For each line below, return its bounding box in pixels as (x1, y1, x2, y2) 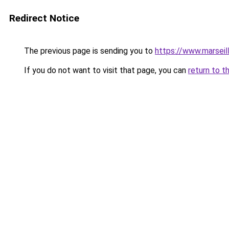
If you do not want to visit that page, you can (22, 65, 188, 75)
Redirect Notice (9, 12, 79, 24)
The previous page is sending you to (22, 46, 155, 56)
